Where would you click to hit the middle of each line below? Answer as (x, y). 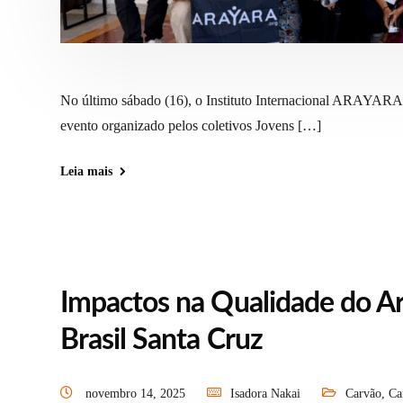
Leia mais (86, 172)
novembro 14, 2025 (137, 394)
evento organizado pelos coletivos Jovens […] (191, 126)
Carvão (363, 394)
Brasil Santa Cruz (161, 340)
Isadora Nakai (265, 394)
